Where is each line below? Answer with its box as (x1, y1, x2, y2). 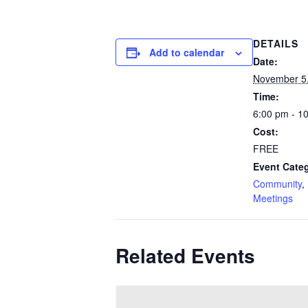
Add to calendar (149, 45, 224, 59)
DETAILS (253, 36, 298, 50)
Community (253, 176, 302, 190)
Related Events (115, 241, 255, 269)
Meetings (253, 190, 293, 205)
